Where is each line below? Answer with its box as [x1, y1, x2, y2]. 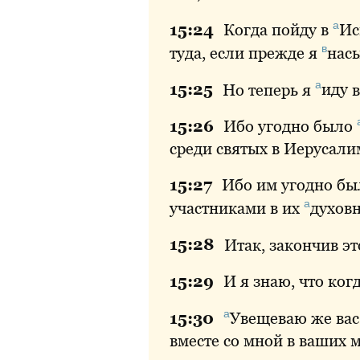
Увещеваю [230, 309, 307, 327]
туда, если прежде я [170, 43, 321, 62]
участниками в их [170, 198, 304, 217]
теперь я [244, 80, 315, 99]
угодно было [254, 117, 357, 135]
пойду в [268, 20, 333, 39]
